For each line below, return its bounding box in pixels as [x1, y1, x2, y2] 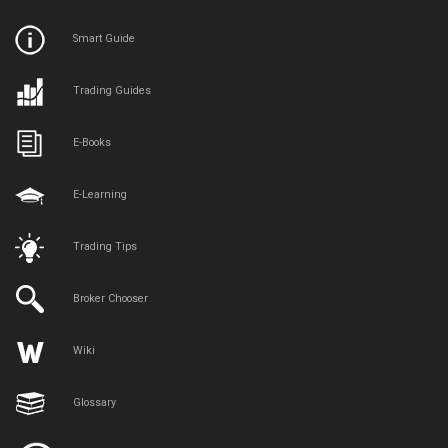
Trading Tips [73, 240, 138, 254]
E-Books [73, 136, 112, 150]
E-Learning [73, 188, 128, 202]
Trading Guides [73, 84, 152, 98]
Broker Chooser [73, 292, 149, 306]
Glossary [73, 396, 117, 410]
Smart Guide [73, 32, 136, 46]
